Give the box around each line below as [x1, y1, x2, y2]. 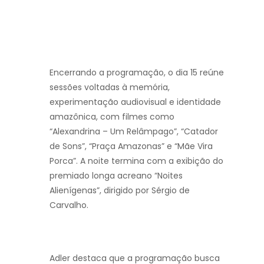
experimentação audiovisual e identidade [49, 95, 221, 108]
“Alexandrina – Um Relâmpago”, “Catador [49, 125, 218, 137]
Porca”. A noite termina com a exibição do [49, 154, 223, 167]
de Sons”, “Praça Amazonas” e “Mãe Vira [49, 140, 213, 152]
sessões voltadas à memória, [49, 81, 170, 93]
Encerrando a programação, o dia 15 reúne [49, 66, 224, 78]
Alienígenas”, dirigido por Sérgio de [49, 184, 190, 196]
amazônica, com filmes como [49, 110, 174, 123]
